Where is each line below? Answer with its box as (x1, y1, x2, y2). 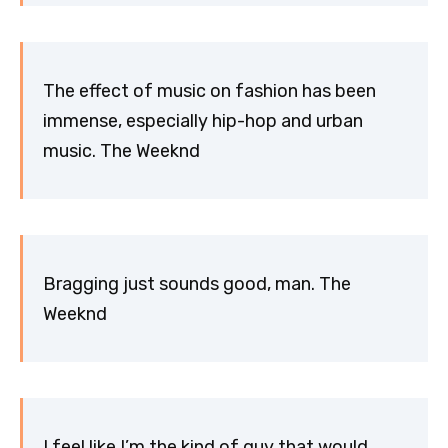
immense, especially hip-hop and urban (43, 109, 363, 132)
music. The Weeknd (43, 139, 200, 162)
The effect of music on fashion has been (43, 79, 376, 102)
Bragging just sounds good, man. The (43, 272, 351, 295)
